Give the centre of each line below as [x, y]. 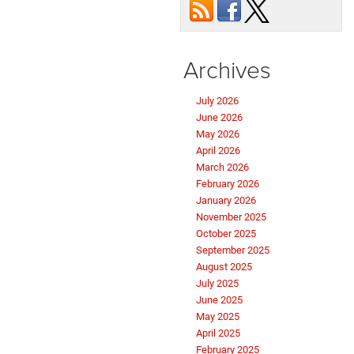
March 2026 [222, 168]
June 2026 [219, 118]
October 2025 [226, 234]
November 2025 [231, 217]
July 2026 [217, 101]
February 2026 [228, 184]
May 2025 [218, 317]
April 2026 [218, 151]
